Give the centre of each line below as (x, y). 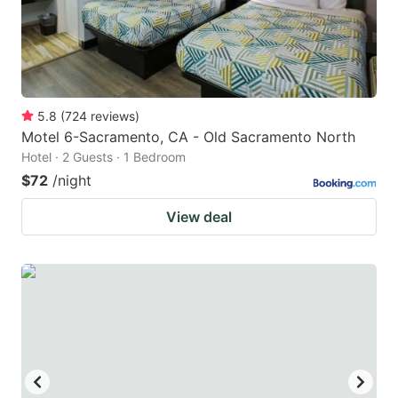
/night (72, 180)
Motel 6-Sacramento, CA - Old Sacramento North (188, 136)
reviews (113, 115)
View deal (199, 216)
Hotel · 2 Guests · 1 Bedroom (103, 156)
